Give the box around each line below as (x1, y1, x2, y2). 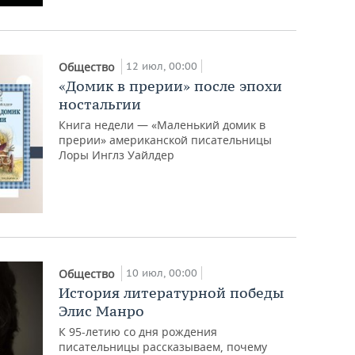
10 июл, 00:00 (126, 265, 198, 280)
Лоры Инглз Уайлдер (59, 147, 175, 162)
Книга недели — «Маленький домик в (59, 116, 266, 132)
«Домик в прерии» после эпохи (59, 76, 283, 95)
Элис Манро (59, 301, 145, 320)
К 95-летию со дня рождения (59, 323, 218, 339)
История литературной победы (59, 283, 284, 302)
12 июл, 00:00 (126, 59, 198, 73)
